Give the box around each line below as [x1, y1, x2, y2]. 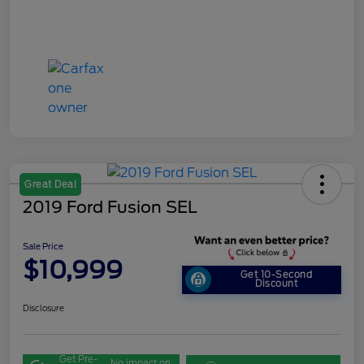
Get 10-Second [240, 269, 313, 281]
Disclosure [23, 302, 64, 313]
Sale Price [23, 241, 63, 252]
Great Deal [24, 179, 76, 191]
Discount [255, 278, 297, 290]
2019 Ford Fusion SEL [23, 197, 197, 218]
